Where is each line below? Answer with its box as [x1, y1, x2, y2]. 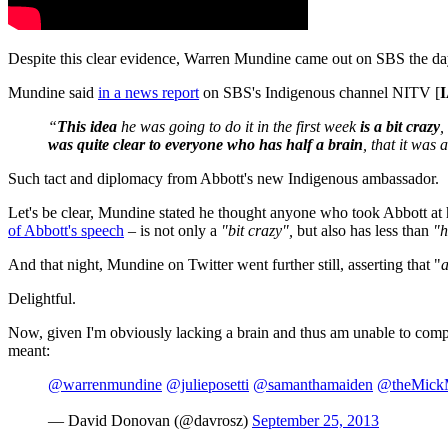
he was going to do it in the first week [117, 117, 360, 135]
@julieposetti [166, 375, 249, 393]
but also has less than [297, 221, 433, 239]
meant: [8, 341, 50, 359]
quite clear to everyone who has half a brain [77, 135, 363, 153]
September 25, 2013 [252, 411, 379, 429]
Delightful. [8, 289, 76, 307]
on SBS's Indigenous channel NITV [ [199, 83, 440, 101]
